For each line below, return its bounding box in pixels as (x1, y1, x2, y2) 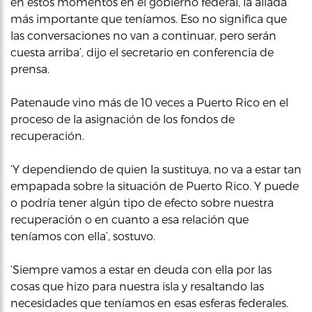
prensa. (10, 61, 49, 75)
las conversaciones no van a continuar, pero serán (10, 28, 276, 42)
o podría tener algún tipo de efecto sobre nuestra (10, 195, 274, 209)
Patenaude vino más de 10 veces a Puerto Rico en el (10, 95, 288, 109)
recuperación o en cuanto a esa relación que (10, 212, 249, 226)
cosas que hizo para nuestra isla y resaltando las (10, 279, 264, 292)
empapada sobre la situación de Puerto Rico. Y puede (10, 178, 299, 192)
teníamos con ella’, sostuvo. (10, 228, 155, 242)
